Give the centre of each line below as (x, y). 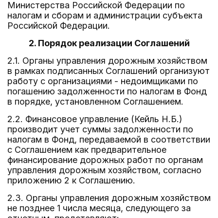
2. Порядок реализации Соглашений (109, 43)
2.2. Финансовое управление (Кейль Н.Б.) (95, 119)
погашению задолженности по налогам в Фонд (107, 91)
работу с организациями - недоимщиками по (103, 81)
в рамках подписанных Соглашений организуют (109, 71)
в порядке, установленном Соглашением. (95, 101)
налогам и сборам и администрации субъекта (105, 15)
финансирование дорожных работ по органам (105, 160)
